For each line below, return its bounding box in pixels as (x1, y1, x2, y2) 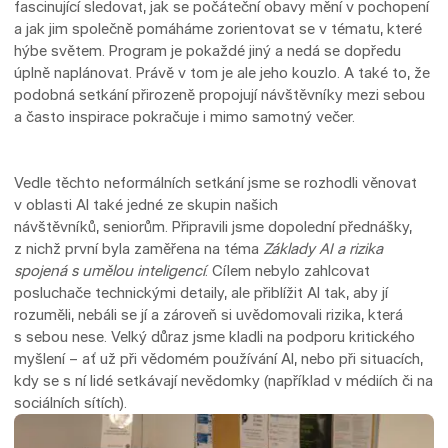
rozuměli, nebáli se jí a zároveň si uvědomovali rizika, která (14, 304, 404, 324)
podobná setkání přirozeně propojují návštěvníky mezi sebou (14, 85, 426, 105)
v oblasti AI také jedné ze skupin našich (14, 194, 279, 214)
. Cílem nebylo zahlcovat (205, 260, 371, 280)
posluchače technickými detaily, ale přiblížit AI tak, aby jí (14, 282, 389, 302)
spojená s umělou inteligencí (14, 260, 206, 280)
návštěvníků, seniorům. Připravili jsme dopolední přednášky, (14, 216, 413, 236)
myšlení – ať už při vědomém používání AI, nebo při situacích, (14, 348, 424, 368)
